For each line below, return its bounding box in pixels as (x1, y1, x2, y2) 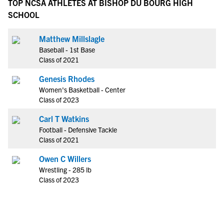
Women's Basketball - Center (39, 85, 125, 94)
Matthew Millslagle (39, 33, 104, 43)
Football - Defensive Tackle (39, 125, 117, 134)
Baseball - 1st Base (39, 45, 95, 54)
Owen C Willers (39, 153, 91, 163)
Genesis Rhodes (39, 73, 94, 83)
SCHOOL (8, 9, 39, 19)
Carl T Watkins (39, 113, 89, 123)
